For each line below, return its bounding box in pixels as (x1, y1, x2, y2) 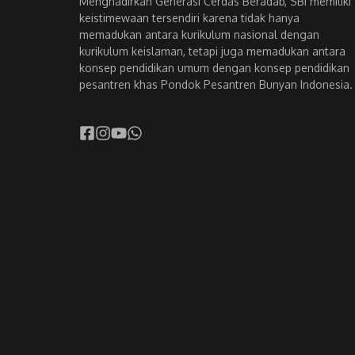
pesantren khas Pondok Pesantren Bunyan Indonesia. (79, 78, 353, 91)
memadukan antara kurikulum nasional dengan (79, 28, 319, 41)
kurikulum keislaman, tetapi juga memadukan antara (79, 44, 345, 58)
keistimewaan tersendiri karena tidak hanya (79, 11, 300, 25)
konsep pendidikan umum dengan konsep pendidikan (79, 61, 349, 74)
